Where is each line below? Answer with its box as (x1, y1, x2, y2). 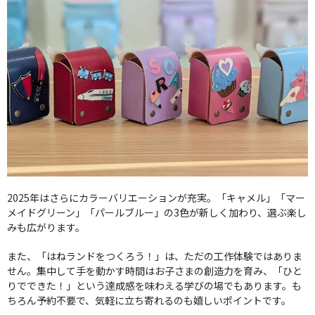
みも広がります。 (7, 220, 85, 235)
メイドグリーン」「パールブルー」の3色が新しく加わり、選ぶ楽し (7, 205, 307, 220)
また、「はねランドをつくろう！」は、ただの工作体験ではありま (7, 249, 302, 264)
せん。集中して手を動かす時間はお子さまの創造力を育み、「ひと (7, 264, 302, 278)
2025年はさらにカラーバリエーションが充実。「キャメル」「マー (7, 191, 305, 205)
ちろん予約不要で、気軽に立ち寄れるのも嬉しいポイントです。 (7, 293, 291, 308)
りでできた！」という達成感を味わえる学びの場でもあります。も (7, 278, 302, 293)
